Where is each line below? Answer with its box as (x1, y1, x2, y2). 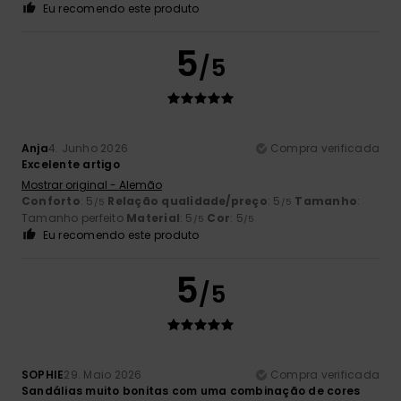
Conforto (21, 192, 81, 209)
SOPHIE (21, 366, 64, 382)
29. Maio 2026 (64, 366, 142, 382)
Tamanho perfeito (21, 209, 127, 226)
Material (126, 209, 181, 226)
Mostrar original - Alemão (21, 176, 162, 192)
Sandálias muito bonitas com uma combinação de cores (21, 382, 361, 398)
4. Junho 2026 (47, 140, 129, 156)
